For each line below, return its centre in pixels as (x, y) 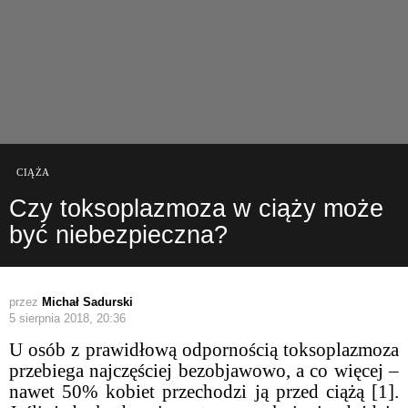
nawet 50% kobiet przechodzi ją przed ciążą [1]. (204, 391)
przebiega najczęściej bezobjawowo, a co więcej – (204, 370)
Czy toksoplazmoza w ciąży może (196, 208)
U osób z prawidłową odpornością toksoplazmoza (204, 349)
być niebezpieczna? (118, 235)
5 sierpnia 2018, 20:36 (67, 318)
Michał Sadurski (87, 301)
